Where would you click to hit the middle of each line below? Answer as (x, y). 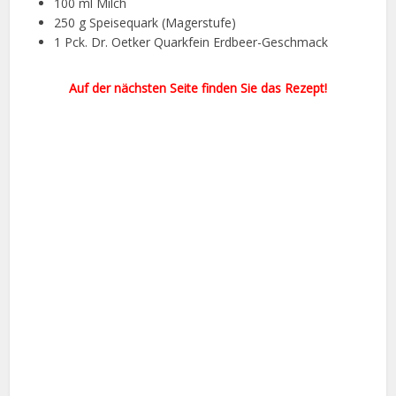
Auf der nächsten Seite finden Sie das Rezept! (198, 88)
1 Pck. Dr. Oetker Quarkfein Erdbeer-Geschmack (191, 42)
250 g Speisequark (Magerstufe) (145, 23)
